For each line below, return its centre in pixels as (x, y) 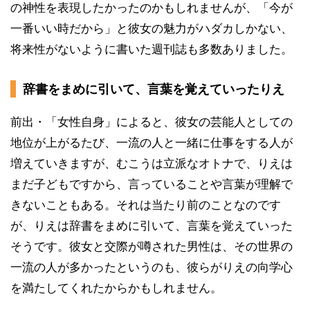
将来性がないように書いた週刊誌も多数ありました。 (152, 49)
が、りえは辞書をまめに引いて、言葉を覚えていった (152, 226)
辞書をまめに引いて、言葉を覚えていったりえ (154, 89)
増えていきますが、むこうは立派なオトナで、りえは (152, 164)
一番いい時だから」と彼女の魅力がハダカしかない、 (152, 29)
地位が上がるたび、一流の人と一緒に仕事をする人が (152, 143)
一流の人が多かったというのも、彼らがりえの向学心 (152, 267)
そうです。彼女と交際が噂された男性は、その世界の (152, 247)
